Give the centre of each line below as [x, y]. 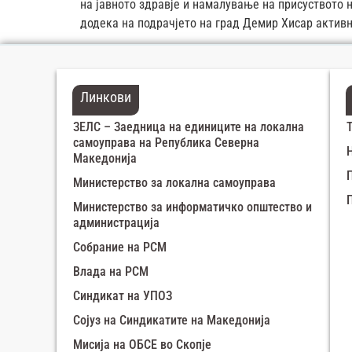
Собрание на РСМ [120, 247]
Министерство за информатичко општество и [192, 207]
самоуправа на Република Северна [166, 143]
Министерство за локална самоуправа [174, 183]
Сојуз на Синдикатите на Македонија [172, 321]
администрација [116, 223]
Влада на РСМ [111, 272]
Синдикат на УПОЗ [123, 296]
